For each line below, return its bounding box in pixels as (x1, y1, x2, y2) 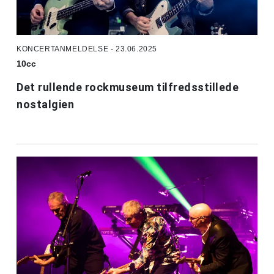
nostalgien (17, 97, 74, 111)
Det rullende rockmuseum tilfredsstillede (17, 80, 239, 94)
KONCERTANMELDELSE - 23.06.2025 (17, 44, 157, 53)
